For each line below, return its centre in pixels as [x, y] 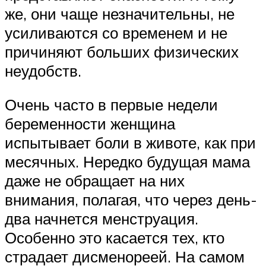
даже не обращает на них [95, 181]
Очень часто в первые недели [111, 105]
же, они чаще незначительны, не [120, 13]
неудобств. [43, 70]
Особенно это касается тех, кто [115, 238]
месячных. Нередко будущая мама [127, 162]
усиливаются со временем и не [116, 32]
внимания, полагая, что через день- [131, 200]
